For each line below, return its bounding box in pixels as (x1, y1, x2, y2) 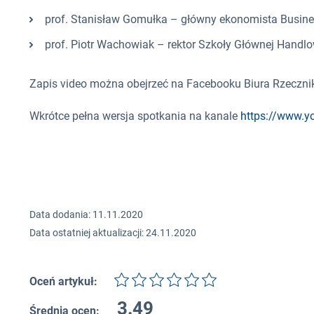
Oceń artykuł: (29, 275, 97, 289)
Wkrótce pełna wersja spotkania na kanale (29, 109, 240, 123)
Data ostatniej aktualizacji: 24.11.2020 (29, 227, 196, 239)
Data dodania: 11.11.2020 (29, 209, 143, 221)
